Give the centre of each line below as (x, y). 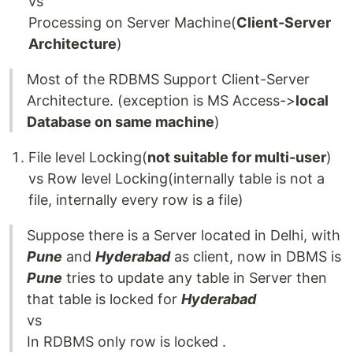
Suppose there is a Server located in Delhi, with (184, 236)
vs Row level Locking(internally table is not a (176, 179)
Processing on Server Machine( (132, 23)
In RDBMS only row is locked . (126, 342)
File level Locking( (88, 158)
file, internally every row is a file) (136, 200)
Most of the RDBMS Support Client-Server (168, 80)
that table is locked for (104, 299)
